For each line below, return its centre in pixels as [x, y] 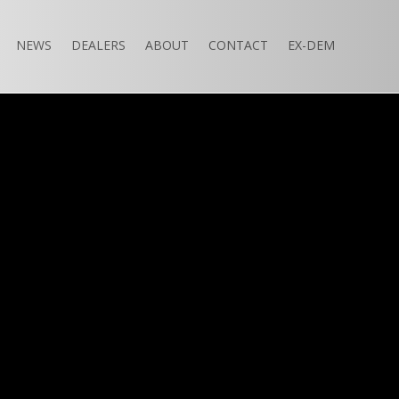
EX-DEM [311, 45]
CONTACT [238, 45]
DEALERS [98, 45]
